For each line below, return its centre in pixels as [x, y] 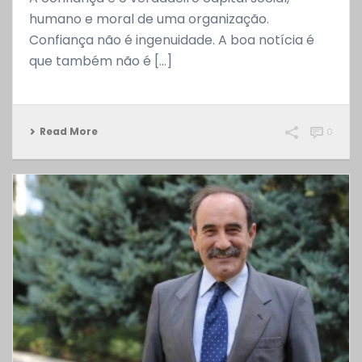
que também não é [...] [101, 61]
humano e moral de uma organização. [149, 19]
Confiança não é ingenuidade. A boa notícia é [172, 40]
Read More [69, 132]
